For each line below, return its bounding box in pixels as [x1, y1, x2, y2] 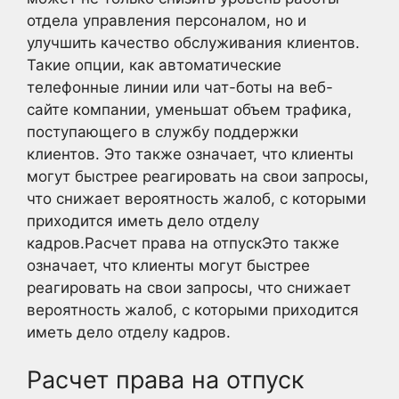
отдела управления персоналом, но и [27, 11, 306, 29]
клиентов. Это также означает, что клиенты [27, 144, 354, 163]
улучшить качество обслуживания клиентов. [27, 33, 360, 52]
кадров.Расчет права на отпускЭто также [27, 233, 339, 252]
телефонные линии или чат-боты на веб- [27, 77, 333, 96]
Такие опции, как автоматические [27, 55, 281, 74]
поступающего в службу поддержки [27, 122, 298, 141]
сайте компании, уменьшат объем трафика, [27, 100, 352, 118]
